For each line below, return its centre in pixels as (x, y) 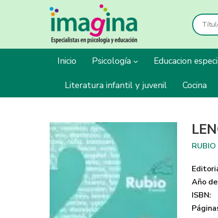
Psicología (113, 61)
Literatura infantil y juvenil (116, 85)
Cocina (195, 85)
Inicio (67, 61)
